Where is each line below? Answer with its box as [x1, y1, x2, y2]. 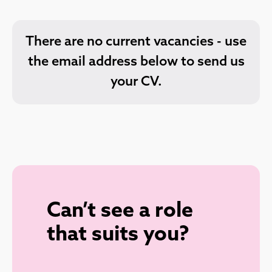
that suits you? [47, 225, 189, 245]
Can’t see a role [47, 201, 193, 222]
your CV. [110, 75, 162, 89]
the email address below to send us [27, 55, 245, 69]
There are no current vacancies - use [25, 35, 246, 49]
